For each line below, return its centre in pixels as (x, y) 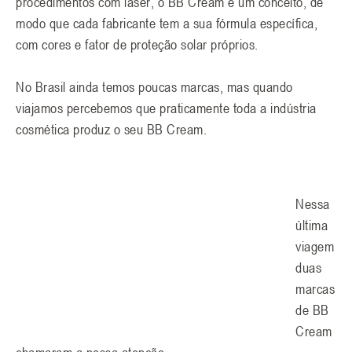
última (312, 225)
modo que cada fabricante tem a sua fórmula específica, (167, 23)
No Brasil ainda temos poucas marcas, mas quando (154, 87)
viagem (315, 246)
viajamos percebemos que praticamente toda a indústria (166, 108)
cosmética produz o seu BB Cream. (111, 129)
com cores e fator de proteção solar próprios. (137, 44)
